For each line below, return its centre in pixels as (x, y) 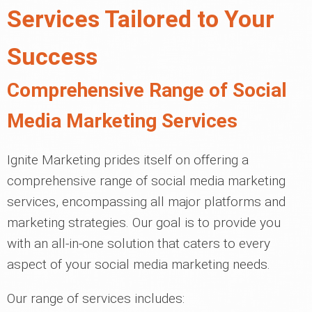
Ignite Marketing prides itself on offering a (128, 160)
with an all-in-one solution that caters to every (139, 243)
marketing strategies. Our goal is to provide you (144, 223)
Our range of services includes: (96, 298)
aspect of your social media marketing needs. (139, 264)
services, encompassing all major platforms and (146, 202)
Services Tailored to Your (141, 19)
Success (52, 56)
